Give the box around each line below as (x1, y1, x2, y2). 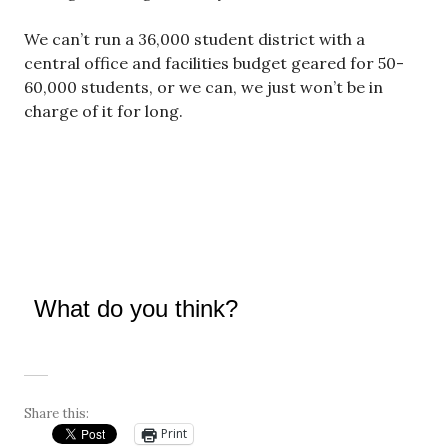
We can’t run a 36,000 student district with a (24, 28, 365, 49)
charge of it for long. (24, 100, 183, 121)
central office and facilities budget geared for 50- (24, 52, 404, 73)
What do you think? (34, 294, 238, 322)
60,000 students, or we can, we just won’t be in (24, 76, 383, 97)
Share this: (24, 404, 89, 422)
